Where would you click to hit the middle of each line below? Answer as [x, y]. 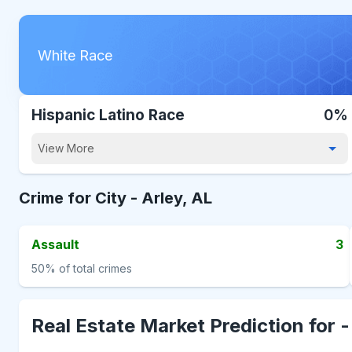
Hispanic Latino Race [108, 115]
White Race [75, 55]
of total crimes [94, 268]
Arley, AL [177, 198]
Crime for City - [80, 198]
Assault [55, 244]
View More [66, 148]
